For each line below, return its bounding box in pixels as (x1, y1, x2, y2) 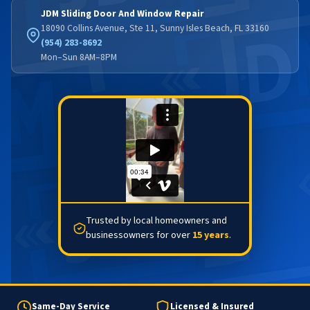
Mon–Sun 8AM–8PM (41, 50, 117, 64)
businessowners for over (85, 228, 192, 242)
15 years (192, 228, 229, 242)
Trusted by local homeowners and (85, 213, 227, 228)
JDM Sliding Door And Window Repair (41, 6, 204, 20)
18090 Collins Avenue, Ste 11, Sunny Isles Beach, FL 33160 (41, 21, 269, 35)
